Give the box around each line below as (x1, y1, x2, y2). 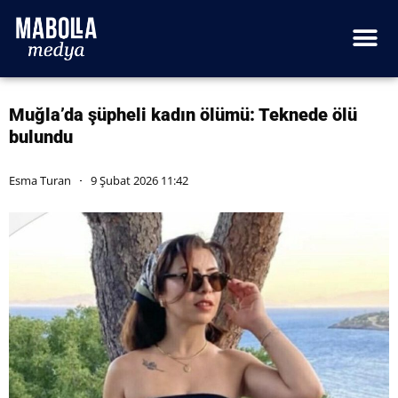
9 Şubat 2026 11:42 (91, 171, 188, 188)
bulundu (9, 125, 73, 147)
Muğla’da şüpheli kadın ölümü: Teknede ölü (9, 103, 357, 125)
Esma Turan (9, 171, 71, 188)
